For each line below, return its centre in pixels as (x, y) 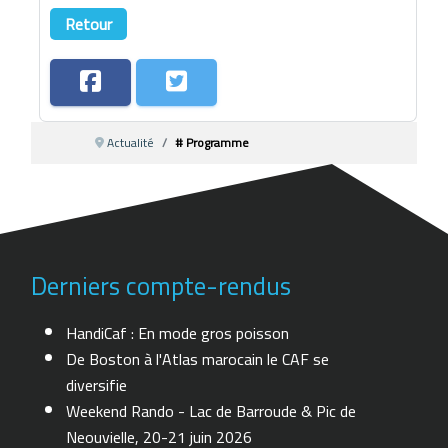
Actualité (131, 142)
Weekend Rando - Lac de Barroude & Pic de (211, 411)
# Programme (212, 142)
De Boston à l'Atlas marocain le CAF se (198, 359)
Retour (89, 23)
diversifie (97, 385)
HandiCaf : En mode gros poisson (178, 333)
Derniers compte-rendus (161, 286)
